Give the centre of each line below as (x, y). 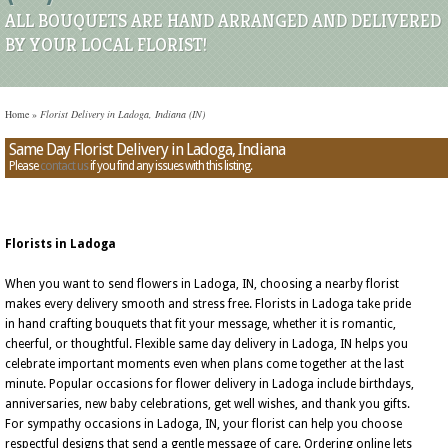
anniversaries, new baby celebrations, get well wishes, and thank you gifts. (207, 404)
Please (24, 166)
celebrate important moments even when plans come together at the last (204, 364)
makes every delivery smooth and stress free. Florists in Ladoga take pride (208, 304)
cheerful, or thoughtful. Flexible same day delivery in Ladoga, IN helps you (206, 344)
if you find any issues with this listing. (170, 166)
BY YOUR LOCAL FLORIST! (106, 44)
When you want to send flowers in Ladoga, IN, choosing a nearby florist (202, 284)
